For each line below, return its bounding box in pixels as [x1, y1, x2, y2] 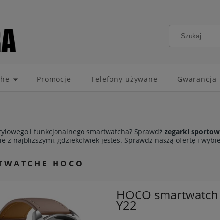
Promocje [36, 74, 71, 84]
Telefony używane [90, 74, 158, 84]
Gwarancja [177, 74, 217, 84]
